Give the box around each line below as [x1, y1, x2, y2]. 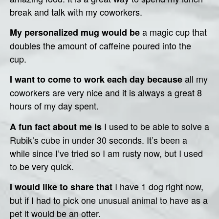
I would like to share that [10, 180, 112, 194]
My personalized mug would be [10, 25, 140, 39]
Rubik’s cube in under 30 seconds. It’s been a [10, 133, 187, 146]
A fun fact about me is [10, 120, 102, 133]
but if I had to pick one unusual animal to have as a [10, 194, 208, 207]
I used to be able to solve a [102, 119, 209, 132]
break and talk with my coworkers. [10, 5, 142, 18]
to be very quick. [10, 159, 74, 173]
